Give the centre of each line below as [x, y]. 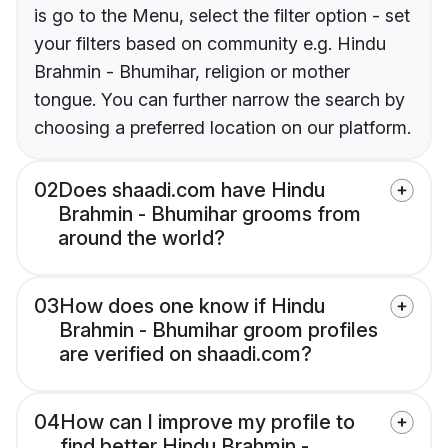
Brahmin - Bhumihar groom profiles [218, 330]
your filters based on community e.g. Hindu [210, 44]
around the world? [141, 238]
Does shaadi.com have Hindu [191, 190]
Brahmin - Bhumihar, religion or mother [192, 72]
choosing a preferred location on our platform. [222, 128]
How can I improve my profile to [207, 422]
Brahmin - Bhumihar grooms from [209, 214]
